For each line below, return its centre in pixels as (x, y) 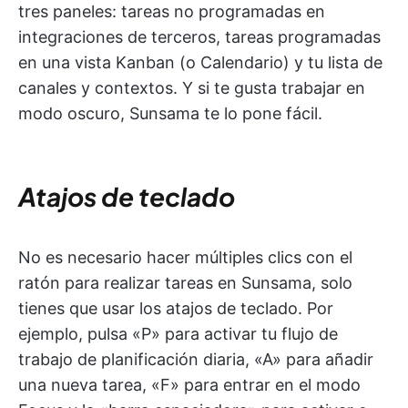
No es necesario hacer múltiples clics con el (185, 258)
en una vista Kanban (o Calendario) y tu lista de (200, 63)
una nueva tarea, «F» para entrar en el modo (189, 385)
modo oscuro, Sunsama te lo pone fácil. (170, 114)
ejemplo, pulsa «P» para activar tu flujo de (178, 334)
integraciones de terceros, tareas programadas (199, 37)
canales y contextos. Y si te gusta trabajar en (192, 88)
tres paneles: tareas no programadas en (172, 12)
